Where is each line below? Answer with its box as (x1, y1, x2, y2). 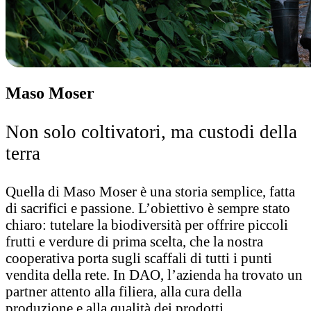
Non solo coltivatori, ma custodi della (6, 121, 297, 143)
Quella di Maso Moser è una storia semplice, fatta (6, 183, 295, 200)
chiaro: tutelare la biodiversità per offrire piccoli (6, 217, 288, 233)
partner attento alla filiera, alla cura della (6, 283, 242, 300)
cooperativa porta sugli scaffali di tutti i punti (6, 250, 272, 267)
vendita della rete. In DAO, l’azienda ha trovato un (6, 267, 303, 283)
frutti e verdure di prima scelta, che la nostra (6, 233, 263, 250)
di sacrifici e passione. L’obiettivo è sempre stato (6, 200, 290, 217)
